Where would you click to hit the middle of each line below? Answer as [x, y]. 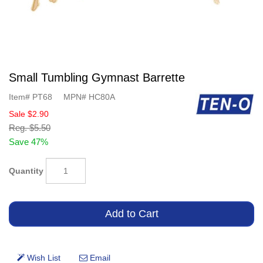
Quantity [26, 171]
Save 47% [28, 142]
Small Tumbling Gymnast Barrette [97, 77]
